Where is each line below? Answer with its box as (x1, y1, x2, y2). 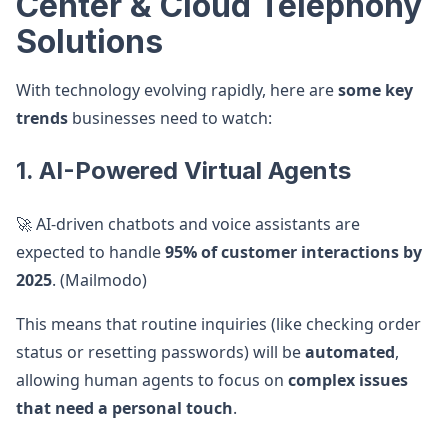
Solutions (16, 22, 163, 61)
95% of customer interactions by (165, 241, 422, 263)
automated (305, 341, 395, 363)
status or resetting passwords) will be (16, 341, 305, 363)
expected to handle (16, 241, 165, 263)
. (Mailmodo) (52, 269, 147, 291)
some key (338, 79, 413, 101)
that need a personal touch (16, 397, 233, 419)
